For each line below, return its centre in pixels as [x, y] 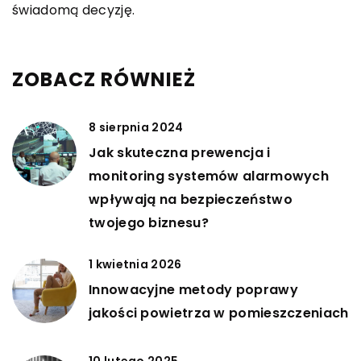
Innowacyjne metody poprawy [193, 290]
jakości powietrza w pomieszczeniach [219, 313]
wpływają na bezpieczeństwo [191, 200]
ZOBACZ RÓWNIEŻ [104, 80]
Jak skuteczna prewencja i [180, 153]
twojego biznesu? [149, 223]
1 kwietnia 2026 [135, 265]
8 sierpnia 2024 [136, 128]
